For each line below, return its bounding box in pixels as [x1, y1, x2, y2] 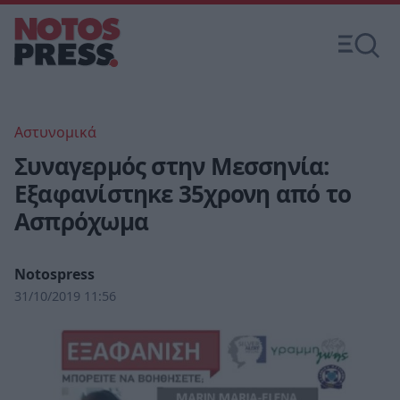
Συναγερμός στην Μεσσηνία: [14, 150, 329, 182]
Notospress [14, 264, 95, 284]
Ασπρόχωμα [14, 205, 148, 237]
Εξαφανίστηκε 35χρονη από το [14, 178, 351, 210]
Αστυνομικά [14, 122, 96, 142]
